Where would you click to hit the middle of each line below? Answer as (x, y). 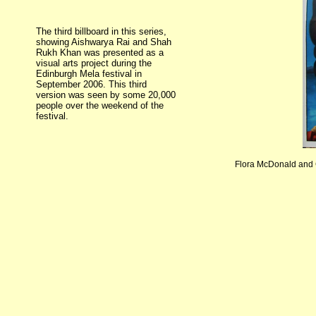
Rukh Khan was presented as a (100, 53)
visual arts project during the (94, 63)
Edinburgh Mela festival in (89, 74)
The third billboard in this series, (101, 31)
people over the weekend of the (100, 105)
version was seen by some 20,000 (106, 95)
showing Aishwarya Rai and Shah (104, 42)
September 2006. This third (91, 84)
